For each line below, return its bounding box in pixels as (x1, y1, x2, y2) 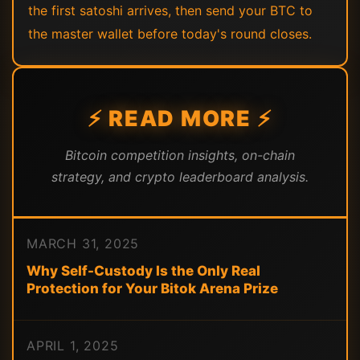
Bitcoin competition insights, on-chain (65, 147, 295, 163)
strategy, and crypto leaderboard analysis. (51, 169, 309, 185)
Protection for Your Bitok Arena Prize (27, 280, 278, 297)
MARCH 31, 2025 (27, 235, 140, 252)
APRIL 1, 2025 (27, 337, 119, 354)
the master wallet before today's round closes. (28, 26, 312, 42)
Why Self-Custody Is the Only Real (27, 263, 260, 279)
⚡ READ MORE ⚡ (88, 105, 272, 131)
